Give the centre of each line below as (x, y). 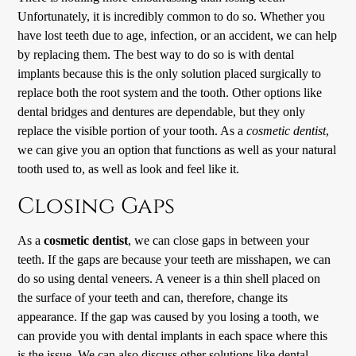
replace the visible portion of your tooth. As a (132, 131)
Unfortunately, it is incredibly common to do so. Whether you (172, 17)
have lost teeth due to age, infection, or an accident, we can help (178, 36)
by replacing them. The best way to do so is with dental (156, 55)
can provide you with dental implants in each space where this (173, 336)
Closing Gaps (97, 207)
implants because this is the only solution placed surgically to (170, 74)
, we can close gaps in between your (219, 241)
